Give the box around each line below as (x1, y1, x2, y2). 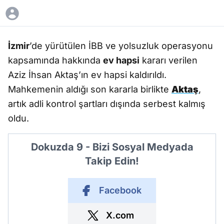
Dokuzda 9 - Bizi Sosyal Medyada (30, 141, 193, 153)
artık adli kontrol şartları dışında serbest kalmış (8, 98, 205, 109)
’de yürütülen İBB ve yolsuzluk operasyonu (29, 40, 213, 51)
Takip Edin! (85, 155, 139, 167)
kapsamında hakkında (8, 55, 103, 65)
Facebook (98, 185, 141, 195)
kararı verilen (139, 55, 197, 65)
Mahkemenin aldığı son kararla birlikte (8, 84, 171, 94)
